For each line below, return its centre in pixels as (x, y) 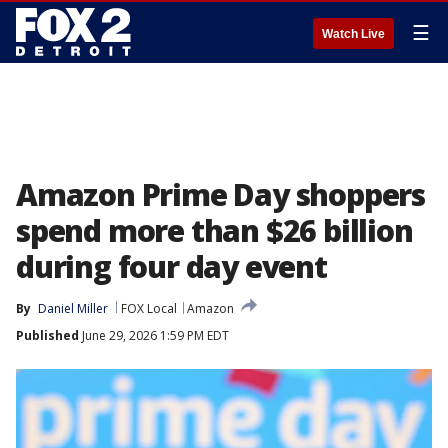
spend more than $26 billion (214, 230)
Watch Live (353, 34)
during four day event (171, 266)
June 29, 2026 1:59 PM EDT (154, 335)
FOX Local (149, 308)
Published (47, 335)
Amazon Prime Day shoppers (220, 194)
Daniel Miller (73, 308)
